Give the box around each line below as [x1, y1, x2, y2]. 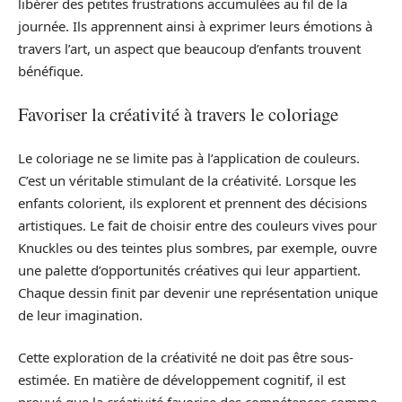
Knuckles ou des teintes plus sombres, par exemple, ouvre [18, 238, 377, 257]
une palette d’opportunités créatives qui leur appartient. [18, 260, 361, 279]
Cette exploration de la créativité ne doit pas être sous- [18, 348, 354, 367]
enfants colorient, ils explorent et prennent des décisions [18, 193, 367, 212]
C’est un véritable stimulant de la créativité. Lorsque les [18, 170, 356, 189]
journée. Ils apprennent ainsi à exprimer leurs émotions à [18, 16, 372, 35]
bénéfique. [18, 61, 83, 80]
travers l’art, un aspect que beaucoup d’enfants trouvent [18, 39, 361, 57]
